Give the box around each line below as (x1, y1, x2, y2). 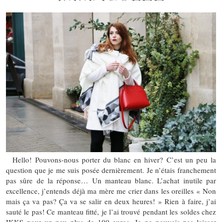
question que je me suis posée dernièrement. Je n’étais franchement (6, 165, 216, 175)
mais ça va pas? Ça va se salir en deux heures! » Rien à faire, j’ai (6, 196, 216, 207)
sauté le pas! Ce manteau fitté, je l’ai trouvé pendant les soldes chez (6, 207, 216, 217)
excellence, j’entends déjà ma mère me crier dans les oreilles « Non (6, 186, 216, 196)
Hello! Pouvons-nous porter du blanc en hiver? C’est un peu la (6, 155, 216, 165)
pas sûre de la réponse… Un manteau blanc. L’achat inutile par (6, 175, 216, 186)
